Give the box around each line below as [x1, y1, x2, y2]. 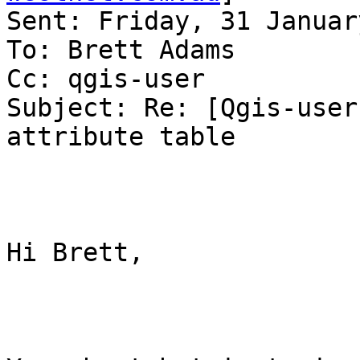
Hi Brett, [6, 238, 144, 268]
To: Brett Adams [6, 35, 235, 65]
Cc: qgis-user [6, 64, 205, 94]
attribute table [6, 122, 235, 152]
